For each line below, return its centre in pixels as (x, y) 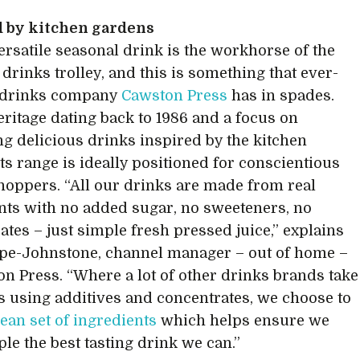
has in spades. (281, 96)
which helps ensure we (243, 321)
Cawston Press (175, 96)
